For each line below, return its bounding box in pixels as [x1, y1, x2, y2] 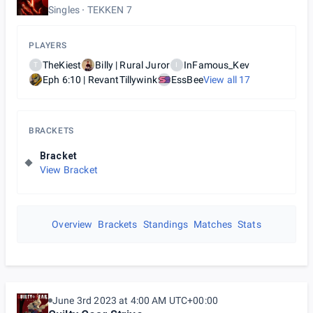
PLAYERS [29, 41, 67, 50]
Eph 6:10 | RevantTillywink [43, 74, 157, 85]
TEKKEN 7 [87, 4, 132, 15]
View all [203, 74, 240, 85]
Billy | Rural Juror [95, 59, 170, 71]
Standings [143, 219, 188, 230]
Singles [48, 4, 80, 15]
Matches [193, 219, 233, 230]
